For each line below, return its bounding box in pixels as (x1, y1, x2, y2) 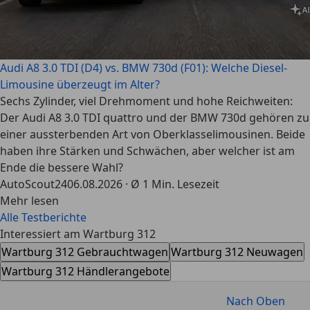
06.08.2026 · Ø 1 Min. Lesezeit (67, 176, 219, 192)
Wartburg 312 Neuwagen (171, 244, 303, 259)
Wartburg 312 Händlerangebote (1, 264, 170, 279)
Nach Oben (226, 293, 285, 309)
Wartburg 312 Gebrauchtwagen (1, 244, 168, 259)
